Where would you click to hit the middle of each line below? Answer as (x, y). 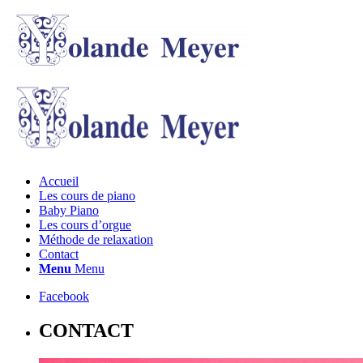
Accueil (59, 181)
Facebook (64, 296)
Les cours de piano (87, 196)
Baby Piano (69, 210)
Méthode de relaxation (96, 239)
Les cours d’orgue (85, 225)
